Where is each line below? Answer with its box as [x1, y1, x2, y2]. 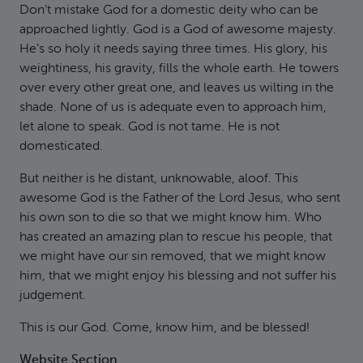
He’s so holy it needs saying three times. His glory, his [19, 43, 327, 56]
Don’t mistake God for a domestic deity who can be [19, 4, 318, 17]
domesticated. [19, 140, 103, 153]
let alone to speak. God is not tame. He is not [19, 121, 280, 134]
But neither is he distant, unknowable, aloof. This [19, 173, 298, 186]
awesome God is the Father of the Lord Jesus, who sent [19, 192, 340, 205]
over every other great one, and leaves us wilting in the [19, 82, 334, 95]
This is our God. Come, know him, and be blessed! [19, 322, 310, 335]
